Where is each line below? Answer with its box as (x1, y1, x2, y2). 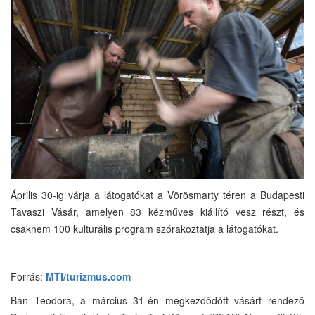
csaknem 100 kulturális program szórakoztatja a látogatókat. (11, 221, 278, 236)
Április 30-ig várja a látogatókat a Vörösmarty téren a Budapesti (11, 187, 304, 202)
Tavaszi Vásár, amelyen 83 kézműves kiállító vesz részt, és (11, 204, 304, 219)
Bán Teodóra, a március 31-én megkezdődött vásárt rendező (11, 292, 304, 307)
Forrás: (11, 269, 46, 283)
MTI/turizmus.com (46, 269, 131, 283)
